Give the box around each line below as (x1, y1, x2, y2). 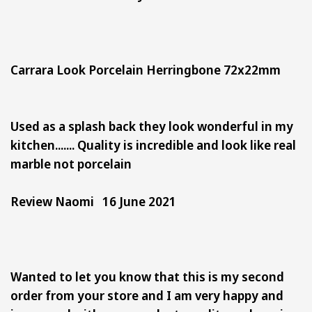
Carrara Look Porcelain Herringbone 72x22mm (10, 61, 286, 78)
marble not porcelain (10, 155, 132, 172)
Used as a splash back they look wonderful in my (10, 117, 293, 134)
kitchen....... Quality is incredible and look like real (10, 136, 296, 153)
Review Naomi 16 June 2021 (10, 192, 176, 210)
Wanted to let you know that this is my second (10, 267, 284, 285)
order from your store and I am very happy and (10, 286, 283, 304)
